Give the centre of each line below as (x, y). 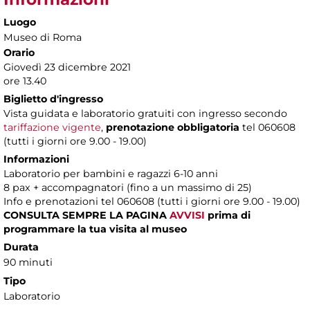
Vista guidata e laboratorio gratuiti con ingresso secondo (145, 114)
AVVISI (187, 216)
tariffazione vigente (52, 128)
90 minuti (28, 263)
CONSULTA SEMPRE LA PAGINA (86, 216)
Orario (19, 53)
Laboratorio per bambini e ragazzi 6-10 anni (111, 174)
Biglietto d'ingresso (53, 99)
